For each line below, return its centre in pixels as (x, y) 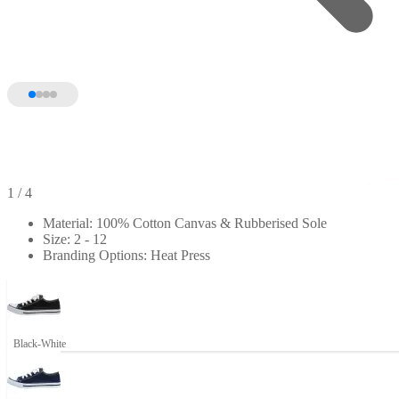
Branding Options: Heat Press (126, 255)
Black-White (40, 343)
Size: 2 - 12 (75, 239)
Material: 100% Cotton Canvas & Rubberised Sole (185, 223)
